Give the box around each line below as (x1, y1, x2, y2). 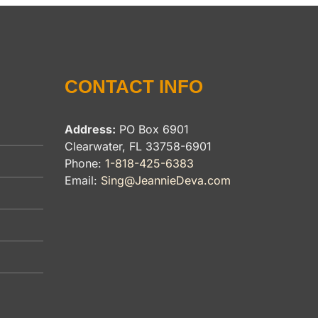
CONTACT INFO (65, 76, 203, 98)
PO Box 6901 (116, 122, 189, 137)
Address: (65, 122, 116, 137)
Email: (65, 173, 101, 188)
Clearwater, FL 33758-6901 (65, 139, 212, 154)
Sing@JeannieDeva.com (101, 173, 231, 188)
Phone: (65, 156, 105, 171)
